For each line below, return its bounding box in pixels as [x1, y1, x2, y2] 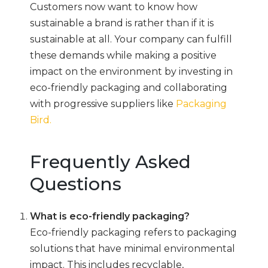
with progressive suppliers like [30, 98, 176, 109]
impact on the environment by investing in [30, 66, 233, 77]
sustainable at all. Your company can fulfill [30, 33, 232, 45]
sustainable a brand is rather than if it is [30, 17, 214, 29]
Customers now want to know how [30, 1, 197, 13]
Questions [30, 172, 121, 195]
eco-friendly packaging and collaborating [30, 82, 227, 93]
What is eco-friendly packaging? [30, 211, 190, 222]
